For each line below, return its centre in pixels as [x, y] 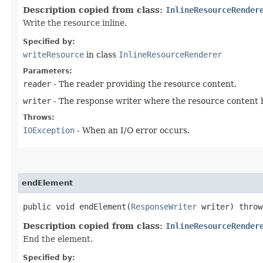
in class [101, 54]
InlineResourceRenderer [170, 54]
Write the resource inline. [75, 23]
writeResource [53, 54]
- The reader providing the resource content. [144, 84]
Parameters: [48, 71]
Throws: [39, 117]
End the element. [58, 239]
